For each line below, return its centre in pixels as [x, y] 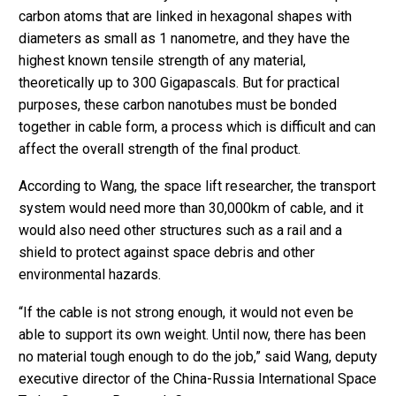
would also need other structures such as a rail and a [180, 231]
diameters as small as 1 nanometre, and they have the [184, 38]
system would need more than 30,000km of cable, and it [191, 209]
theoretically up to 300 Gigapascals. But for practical [179, 82]
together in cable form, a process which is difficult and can [197, 126]
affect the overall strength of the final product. [160, 148]
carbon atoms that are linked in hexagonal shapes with [185, 16]
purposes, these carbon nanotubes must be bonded [178, 104]
